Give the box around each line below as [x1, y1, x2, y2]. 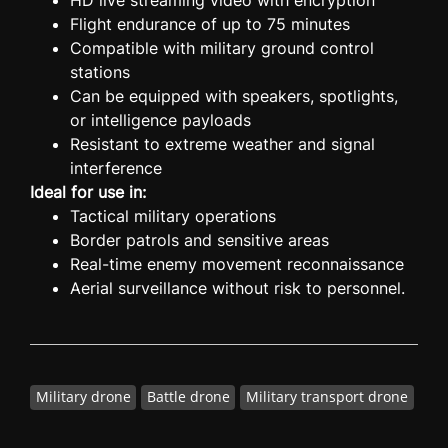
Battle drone [146, 387, 230, 406]
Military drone [35, 387, 131, 406]
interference [70, 158, 162, 178]
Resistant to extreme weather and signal [70, 134, 375, 154]
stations [70, 62, 130, 82]
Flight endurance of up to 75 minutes [70, 14, 350, 34]
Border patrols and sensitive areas [70, 230, 329, 250]
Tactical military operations [70, 206, 276, 226]
